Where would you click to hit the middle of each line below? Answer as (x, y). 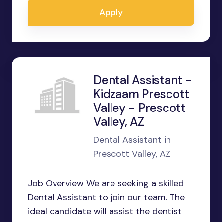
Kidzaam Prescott (141, 94)
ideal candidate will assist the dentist (105, 211)
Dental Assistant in (132, 140)
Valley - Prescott (139, 108)
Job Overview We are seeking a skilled (106, 183)
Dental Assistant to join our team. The (106, 197)
